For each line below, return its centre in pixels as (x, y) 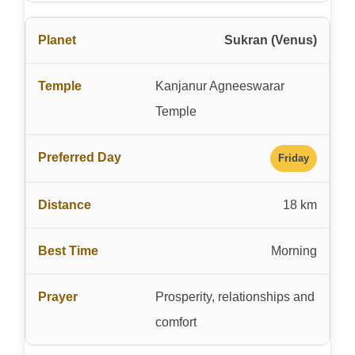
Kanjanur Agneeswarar (219, 86)
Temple (176, 111)
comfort (176, 322)
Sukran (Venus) (271, 40)
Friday (294, 158)
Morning (294, 250)
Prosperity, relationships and (235, 296)
